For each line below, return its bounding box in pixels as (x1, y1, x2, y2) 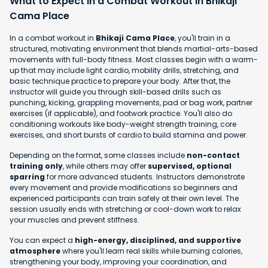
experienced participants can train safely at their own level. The (10, 193, 239, 204)
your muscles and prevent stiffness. (10, 215, 139, 226)
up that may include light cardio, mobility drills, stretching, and (10, 65, 239, 76)
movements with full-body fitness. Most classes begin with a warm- (10, 54, 258, 65)
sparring (10, 172, 45, 182)
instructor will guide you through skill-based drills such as (10, 87, 221, 98)
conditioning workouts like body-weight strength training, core (10, 119, 236, 130)
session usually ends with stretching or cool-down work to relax (10, 204, 241, 215)
